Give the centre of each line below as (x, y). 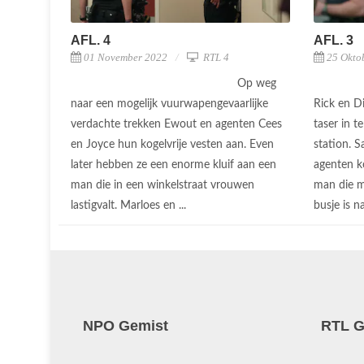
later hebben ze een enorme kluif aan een (173, 165)
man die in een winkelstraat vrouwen (162, 186)
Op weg (257, 84)
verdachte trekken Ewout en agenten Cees (176, 125)
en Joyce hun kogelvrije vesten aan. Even (172, 145)
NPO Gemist (126, 326)
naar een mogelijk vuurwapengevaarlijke (169, 104)
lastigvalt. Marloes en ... (130, 206)
